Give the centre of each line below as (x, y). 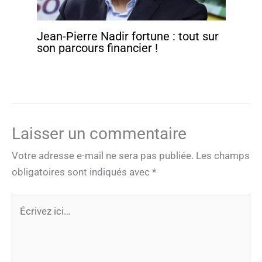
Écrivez (27, 203)
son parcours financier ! (97, 48)
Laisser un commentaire (99, 133)
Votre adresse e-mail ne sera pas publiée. (103, 155)
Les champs (223, 155)
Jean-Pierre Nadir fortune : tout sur (127, 36)
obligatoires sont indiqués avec (82, 172)
